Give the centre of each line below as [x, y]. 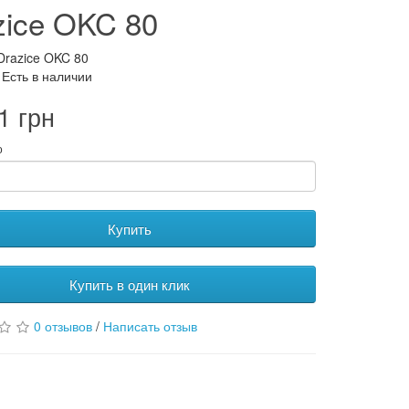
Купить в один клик [129, 284]
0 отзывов [63, 326]
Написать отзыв [151, 326]
